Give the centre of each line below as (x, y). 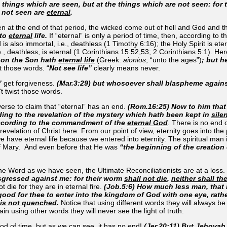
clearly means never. (127, 68)
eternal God (147, 122)
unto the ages (175, 60)
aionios (135, 60)
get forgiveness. (29, 83)
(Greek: (109, 60)
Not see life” (71, 68)
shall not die (146, 178)
